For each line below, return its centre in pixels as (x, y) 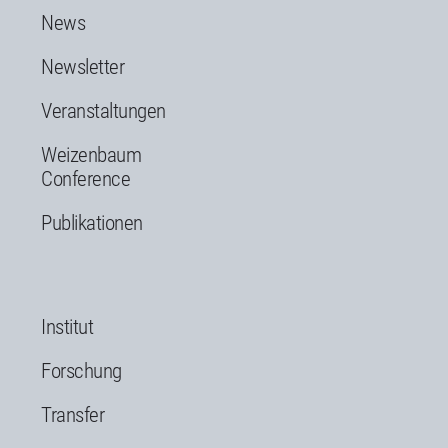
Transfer (72, 414)
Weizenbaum (91, 154)
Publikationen (92, 222)
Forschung (81, 370)
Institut (67, 326)
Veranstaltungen (103, 110)
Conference (85, 178)
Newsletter (82, 66)
